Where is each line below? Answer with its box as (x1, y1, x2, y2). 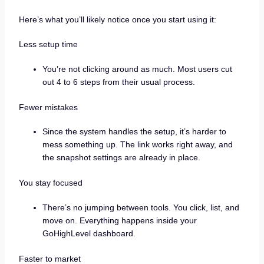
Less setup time (18, 39, 78, 49)
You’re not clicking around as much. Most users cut (42, 64, 232, 74)
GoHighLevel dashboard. (42, 228, 136, 238)
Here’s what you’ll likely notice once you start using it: (18, 15, 216, 25)
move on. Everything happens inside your (42, 215, 197, 225)
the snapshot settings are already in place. (42, 153, 200, 163)
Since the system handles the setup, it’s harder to (42, 127, 226, 137)
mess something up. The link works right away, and (42, 140, 233, 150)
